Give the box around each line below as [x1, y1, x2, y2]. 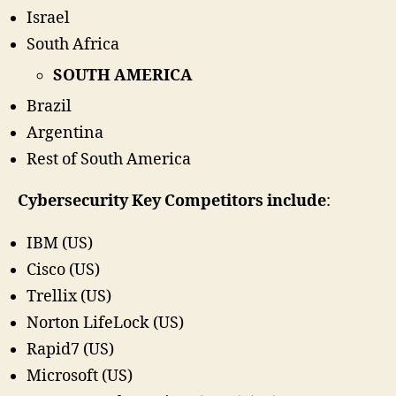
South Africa [27, 34, 119, 55]
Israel [27, 7, 70, 28]
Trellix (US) [27, 286, 111, 307]
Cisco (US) [27, 259, 100, 280]
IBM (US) [27, 232, 93, 254]
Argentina [27, 122, 103, 143]
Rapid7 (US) [27, 339, 114, 360]
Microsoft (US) [27, 365, 133, 386]
